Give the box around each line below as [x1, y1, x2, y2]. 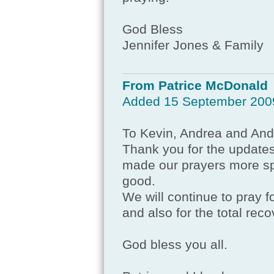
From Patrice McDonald [122, 78, 268, 94]
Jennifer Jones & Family [122, 38, 264, 53]
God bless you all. [122, 237, 228, 253]
